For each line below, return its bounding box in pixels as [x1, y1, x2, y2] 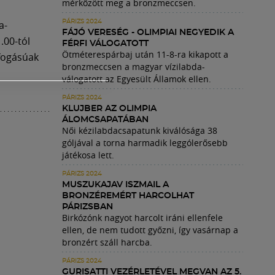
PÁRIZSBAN [62, 203, 113, 211]
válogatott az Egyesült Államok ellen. [62, 73, 211, 85]
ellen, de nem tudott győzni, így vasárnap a [62, 224, 238, 236]
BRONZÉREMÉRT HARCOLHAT [62, 192, 194, 200]
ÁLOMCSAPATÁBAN [62, 115, 149, 124]
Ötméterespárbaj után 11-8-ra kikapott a [62, 48, 228, 60]
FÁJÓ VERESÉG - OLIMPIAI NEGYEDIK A [62, 28, 234, 37]
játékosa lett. [62, 149, 114, 161]
